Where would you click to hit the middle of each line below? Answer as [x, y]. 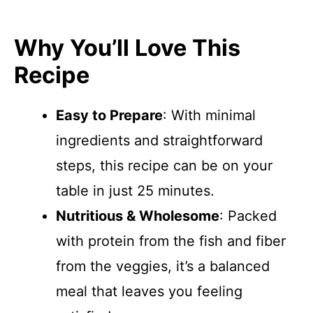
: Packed [248, 216]
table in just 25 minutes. [135, 191]
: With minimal [209, 115]
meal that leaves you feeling [149, 291]
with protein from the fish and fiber [171, 241]
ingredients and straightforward [159, 140]
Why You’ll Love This [127, 48]
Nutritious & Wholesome [138, 216]
